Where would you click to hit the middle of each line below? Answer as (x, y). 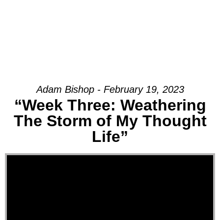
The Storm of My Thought (110, 121)
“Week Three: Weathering (110, 105)
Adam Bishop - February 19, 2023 (110, 89)
